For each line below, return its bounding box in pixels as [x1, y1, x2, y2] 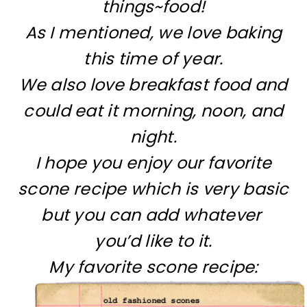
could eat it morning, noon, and [23, 99, 284, 122]
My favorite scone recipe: [49, 255, 258, 278]
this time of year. [84, 47, 223, 70]
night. [130, 125, 177, 148]
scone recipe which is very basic [18, 177, 289, 200]
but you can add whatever [41, 203, 266, 226]
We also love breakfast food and [19, 73, 288, 96]
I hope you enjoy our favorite [35, 151, 272, 174]
